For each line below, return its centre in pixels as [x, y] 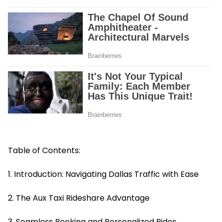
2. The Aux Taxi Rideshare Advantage [79, 198]
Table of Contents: [44, 150]
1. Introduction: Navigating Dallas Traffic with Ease [103, 174]
